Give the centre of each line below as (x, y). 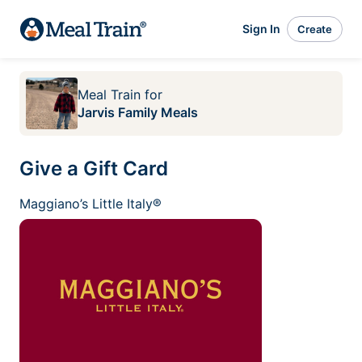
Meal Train (109, 95)
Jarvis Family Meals (138, 112)
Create (315, 29)
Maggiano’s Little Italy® (90, 204)
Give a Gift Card (94, 168)
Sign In (261, 29)
